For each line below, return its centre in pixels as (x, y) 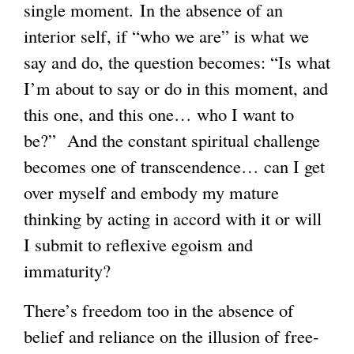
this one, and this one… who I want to (159, 114)
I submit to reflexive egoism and (138, 245)
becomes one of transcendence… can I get (174, 166)
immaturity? (79, 271)
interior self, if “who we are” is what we (166, 36)
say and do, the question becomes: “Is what (177, 62)
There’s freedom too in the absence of (159, 310)
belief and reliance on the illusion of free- (171, 336)
